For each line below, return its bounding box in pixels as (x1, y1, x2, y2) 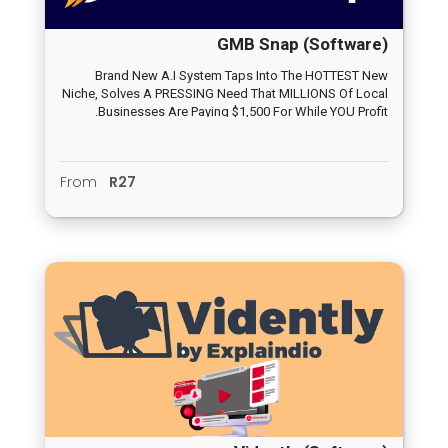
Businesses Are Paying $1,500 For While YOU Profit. (98, 104, 388, 120)
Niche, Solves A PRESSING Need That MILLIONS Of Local (62, 86, 388, 102)
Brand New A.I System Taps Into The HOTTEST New (95, 68, 388, 84)
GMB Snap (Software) (217, 34, 388, 55)
